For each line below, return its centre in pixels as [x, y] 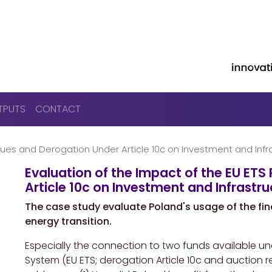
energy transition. [68, 222]
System [42, 260]
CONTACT [58, 109]
